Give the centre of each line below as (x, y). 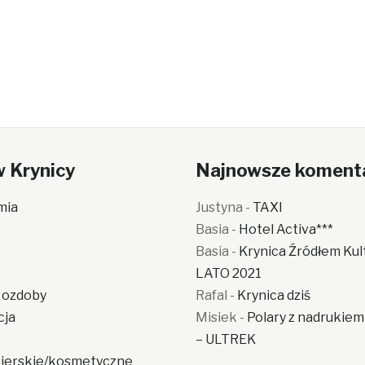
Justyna (220, 207)
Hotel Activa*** (286, 229)
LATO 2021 (229, 273)
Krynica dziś (274, 295)
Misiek (217, 317)
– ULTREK (226, 339)
